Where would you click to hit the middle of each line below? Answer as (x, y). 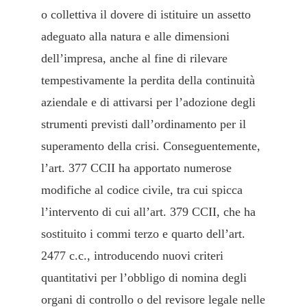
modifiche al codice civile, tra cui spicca (142, 190)
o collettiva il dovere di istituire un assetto (146, 15)
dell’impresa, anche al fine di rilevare (134, 59)
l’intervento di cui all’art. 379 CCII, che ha (148, 212)
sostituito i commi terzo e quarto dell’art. (143, 234)
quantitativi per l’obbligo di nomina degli (144, 278)
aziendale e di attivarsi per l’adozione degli (148, 102)
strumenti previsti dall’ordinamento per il (144, 124)
